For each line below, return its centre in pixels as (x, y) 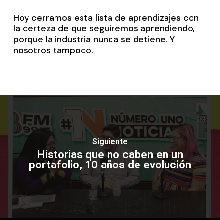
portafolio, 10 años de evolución (110, 165)
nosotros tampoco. (53, 50)
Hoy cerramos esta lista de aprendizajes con (106, 17)
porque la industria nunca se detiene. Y (94, 39)
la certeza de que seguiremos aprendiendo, (104, 28)
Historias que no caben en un (110, 154)
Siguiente (110, 141)
